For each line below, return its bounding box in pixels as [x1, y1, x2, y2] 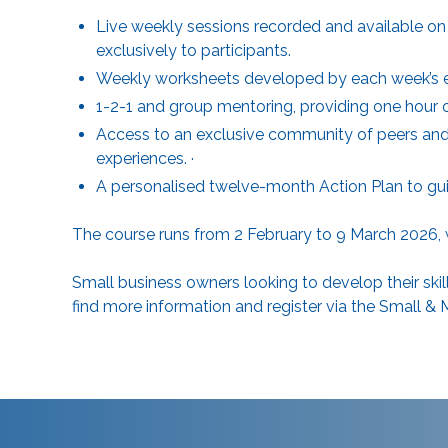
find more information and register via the [72, 296, 379, 316]
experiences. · [96, 148, 194, 168]
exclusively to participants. [96, 40, 291, 60]
